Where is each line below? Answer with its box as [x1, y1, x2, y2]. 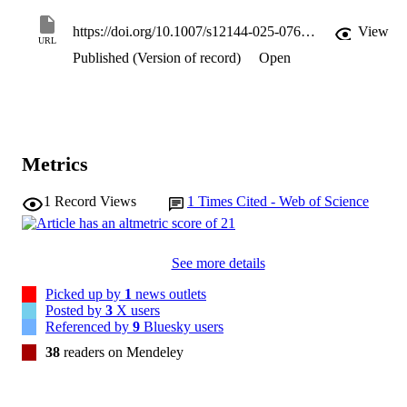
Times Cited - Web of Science [198, 193, 369, 209]
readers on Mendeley [60, 343, 184, 360]
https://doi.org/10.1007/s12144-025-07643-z [301, 24, 315, 40]
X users [113, 302, 160, 318]
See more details [171, 254, 265, 271]
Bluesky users [140, 318, 223, 334]
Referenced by [45, 318, 133, 334]
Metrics [22, 153, 88, 176]
